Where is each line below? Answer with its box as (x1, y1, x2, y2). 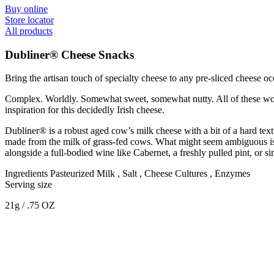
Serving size (5, 179, 52, 190)
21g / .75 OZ (5, 200, 55, 211)
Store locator (5, 14, 54, 25)
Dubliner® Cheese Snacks (5, 48, 134, 61)
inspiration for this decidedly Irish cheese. (5, 105, 165, 116)
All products (5, 25, 53, 36)
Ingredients (5, 168, 48, 179)
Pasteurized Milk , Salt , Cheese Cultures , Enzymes (48, 168, 250, 179)
